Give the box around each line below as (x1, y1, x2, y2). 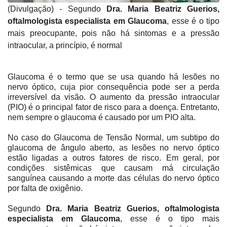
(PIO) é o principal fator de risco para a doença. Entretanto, (8, 103, 219, 112)
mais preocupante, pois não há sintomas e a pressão (8, 29, 219, 38)
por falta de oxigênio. (8, 184, 83, 193)
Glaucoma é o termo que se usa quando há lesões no (8, 72, 219, 82)
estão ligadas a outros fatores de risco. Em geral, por (8, 154, 219, 163)
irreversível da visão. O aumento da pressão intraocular (8, 93, 219, 102)
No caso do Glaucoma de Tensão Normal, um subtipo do (8, 133, 219, 142)
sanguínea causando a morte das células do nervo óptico (8, 174, 219, 183)
